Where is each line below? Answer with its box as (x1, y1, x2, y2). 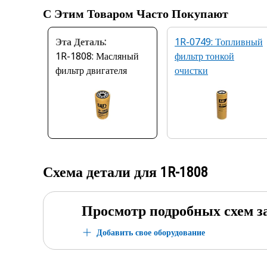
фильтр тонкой (175, 49, 234, 63)
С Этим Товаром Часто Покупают (43, 7, 228, 21)
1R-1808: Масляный (55, 49, 139, 63)
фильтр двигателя (55, 64, 127, 77)
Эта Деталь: (55, 35, 106, 48)
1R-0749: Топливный (175, 35, 263, 48)
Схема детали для (43, 164, 160, 181)
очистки (175, 64, 208, 77)
